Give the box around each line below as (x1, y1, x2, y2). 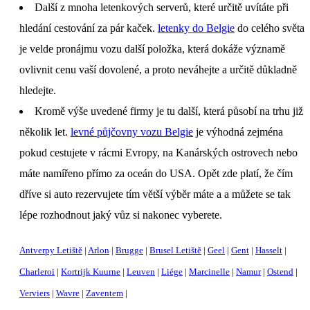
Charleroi (19, 267, 55, 277)
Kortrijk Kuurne (61, 267, 120, 277)
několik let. (19, 126, 71, 138)
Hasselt (255, 246, 282, 255)
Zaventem (86, 289, 123, 298)
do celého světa (235, 22, 304, 34)
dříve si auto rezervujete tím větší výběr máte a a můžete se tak (19, 188, 291, 200)
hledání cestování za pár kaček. (19, 22, 158, 34)
